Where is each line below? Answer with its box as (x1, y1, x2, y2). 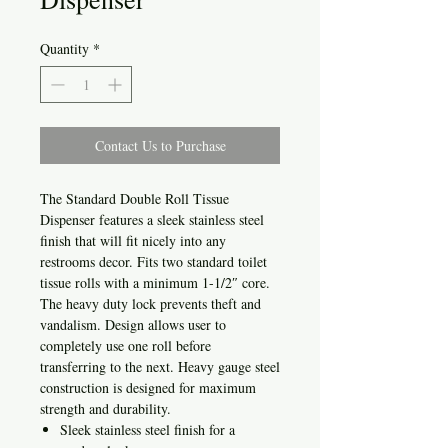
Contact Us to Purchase (94, 135, 226, 155)
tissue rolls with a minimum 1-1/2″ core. (40, 272, 270, 292)
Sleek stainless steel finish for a (60, 419, 235, 439)
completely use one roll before (40, 335, 211, 355)
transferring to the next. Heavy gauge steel (40, 356, 280, 376)
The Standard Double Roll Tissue (40, 188, 229, 208)
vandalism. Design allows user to (40, 314, 226, 334)
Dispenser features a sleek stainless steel (40, 209, 264, 229)
